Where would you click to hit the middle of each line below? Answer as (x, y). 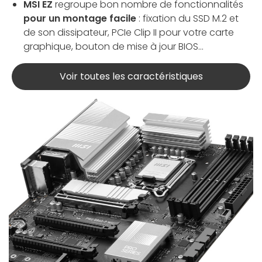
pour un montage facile (80, 19)
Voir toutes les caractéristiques (131, 77)
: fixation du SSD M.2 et (187, 19)
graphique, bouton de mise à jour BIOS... (113, 47)
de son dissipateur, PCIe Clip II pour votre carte (129, 33)
